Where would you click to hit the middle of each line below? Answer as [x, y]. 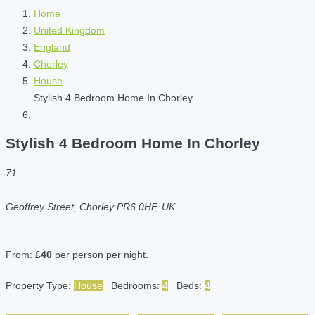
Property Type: [40, 285]
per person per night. [100, 254]
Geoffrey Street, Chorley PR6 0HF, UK [90, 206]
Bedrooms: [137, 285]
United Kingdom [69, 30]
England [52, 47]
